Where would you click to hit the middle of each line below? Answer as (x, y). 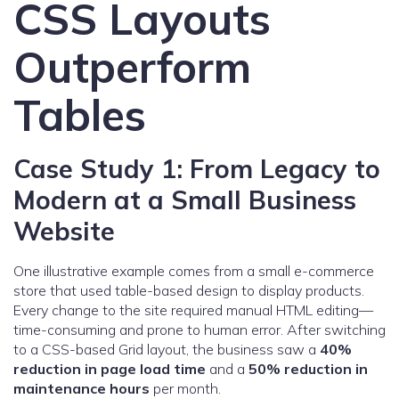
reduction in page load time (110, 369)
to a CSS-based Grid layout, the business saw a (167, 350)
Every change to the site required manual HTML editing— (193, 310)
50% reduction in (308, 369)
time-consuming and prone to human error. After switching (199, 330)
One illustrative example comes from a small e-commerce (194, 271)
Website (64, 231)
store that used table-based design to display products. (189, 291)
